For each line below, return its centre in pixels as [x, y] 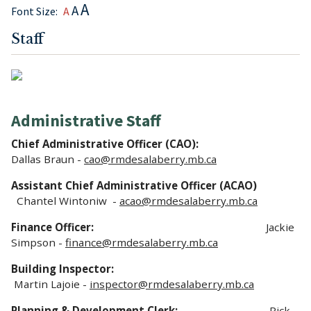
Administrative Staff [88, 120]
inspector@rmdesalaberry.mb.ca [172, 284]
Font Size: [34, 11]
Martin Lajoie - [52, 284]
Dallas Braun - [48, 159]
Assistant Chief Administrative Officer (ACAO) [137, 185]
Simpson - [38, 242]
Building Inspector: [137, 268]
